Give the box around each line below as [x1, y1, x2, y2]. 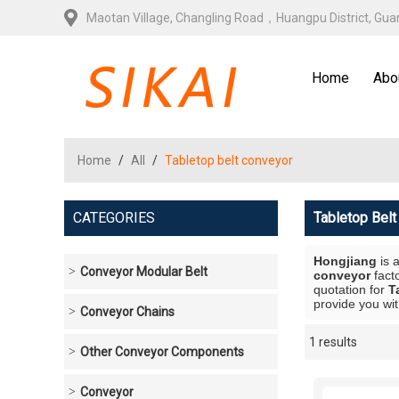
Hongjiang [313, 254, 377, 268]
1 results [309, 335, 357, 349]
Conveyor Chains [80, 305, 175, 319]
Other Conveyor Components [80, 345, 244, 359]
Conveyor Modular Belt [80, 265, 208, 279]
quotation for [313, 282, 388, 297]
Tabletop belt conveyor [165, 153, 293, 167]
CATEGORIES [73, 209, 155, 226]
